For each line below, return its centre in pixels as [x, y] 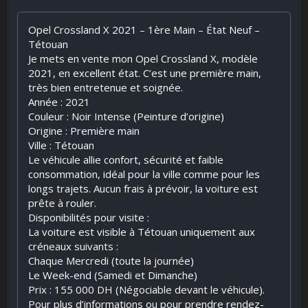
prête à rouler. [62, 203]
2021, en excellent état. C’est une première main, [145, 73]
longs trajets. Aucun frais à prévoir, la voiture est [143, 188]
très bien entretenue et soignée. [106, 87]
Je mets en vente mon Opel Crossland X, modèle [143, 58]
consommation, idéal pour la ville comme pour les [144, 174]
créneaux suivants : [73, 246]
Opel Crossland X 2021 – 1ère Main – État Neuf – [144, 30]
